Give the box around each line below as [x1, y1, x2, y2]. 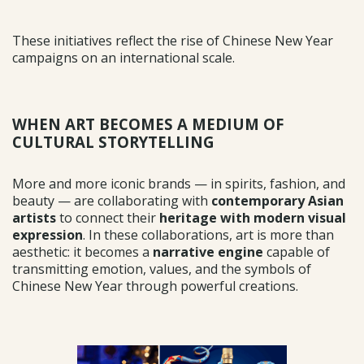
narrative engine [153, 242, 266, 261]
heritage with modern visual [159, 208, 346, 227]
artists [12, 208, 59, 227]
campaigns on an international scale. [12, 48, 235, 67]
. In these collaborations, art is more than [83, 225, 334, 244]
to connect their [59, 208, 159, 227]
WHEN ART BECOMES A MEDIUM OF [12, 113, 284, 134]
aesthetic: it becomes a [12, 242, 153, 261]
